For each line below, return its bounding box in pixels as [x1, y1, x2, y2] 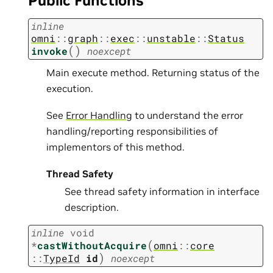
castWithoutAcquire [37, 238, 147, 252]
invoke [31, 44, 68, 57]
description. [65, 201, 119, 214]
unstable [147, 31, 196, 44]
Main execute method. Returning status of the [46, 66, 260, 79]
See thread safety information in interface [65, 185, 260, 198]
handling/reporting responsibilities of [46, 124, 218, 137]
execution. [46, 82, 93, 94]
